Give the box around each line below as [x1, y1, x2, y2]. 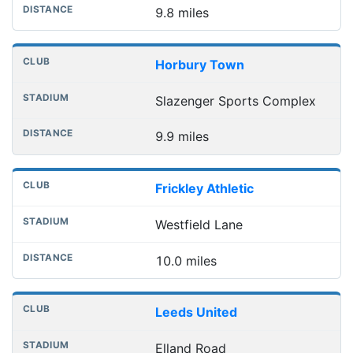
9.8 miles [154, 4, 209, 20]
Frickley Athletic [154, 180, 254, 197]
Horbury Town [154, 56, 244, 72]
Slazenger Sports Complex [154, 92, 316, 109]
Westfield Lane [154, 216, 243, 232]
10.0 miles [154, 252, 217, 269]
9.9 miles [154, 128, 209, 145]
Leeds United [154, 304, 237, 321]
